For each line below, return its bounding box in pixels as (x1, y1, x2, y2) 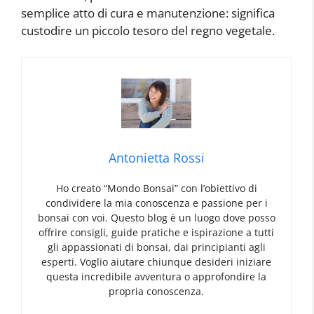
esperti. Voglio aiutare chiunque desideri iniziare (41, 255, 271, 269)
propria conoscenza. (109, 285, 204, 299)
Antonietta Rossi (108, 149, 205, 167)
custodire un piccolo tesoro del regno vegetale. (21, 22, 275, 39)
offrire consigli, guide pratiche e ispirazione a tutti (39, 226, 274, 240)
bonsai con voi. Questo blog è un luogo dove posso (37, 211, 275, 225)
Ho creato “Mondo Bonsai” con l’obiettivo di (55, 182, 257, 196)
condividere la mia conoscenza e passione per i (45, 196, 268, 210)
